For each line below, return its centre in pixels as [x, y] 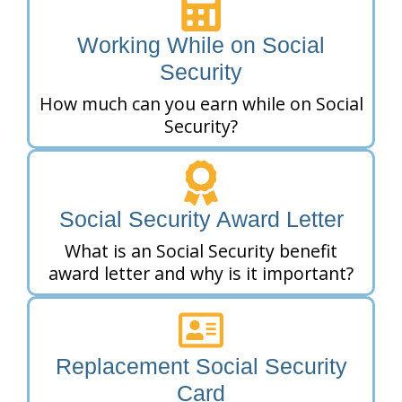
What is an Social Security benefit [201, 251]
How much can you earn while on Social [201, 104]
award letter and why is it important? [201, 274]
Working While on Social [201, 45]
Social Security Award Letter [201, 219]
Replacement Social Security [201, 367]
